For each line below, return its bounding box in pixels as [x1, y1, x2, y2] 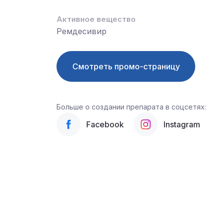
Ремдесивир [56, 26, 107, 36]
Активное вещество [56, 14, 136, 24]
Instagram [164, 119, 200, 129]
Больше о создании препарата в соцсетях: [56, 103, 206, 111]
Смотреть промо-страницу [72, 61, 180, 71]
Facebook [86, 119, 124, 129]
